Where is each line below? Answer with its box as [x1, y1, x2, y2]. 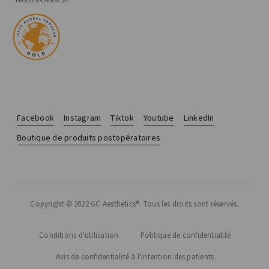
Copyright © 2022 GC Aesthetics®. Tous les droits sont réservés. [30, 199, 239, 209]
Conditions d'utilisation [39, 230, 119, 240]
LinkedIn [183, 112, 214, 124]
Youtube [143, 112, 174, 124]
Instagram [64, 112, 101, 124]
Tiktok [110, 112, 134, 124]
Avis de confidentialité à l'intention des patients [55, 252, 214, 262]
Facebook [17, 112, 54, 124]
